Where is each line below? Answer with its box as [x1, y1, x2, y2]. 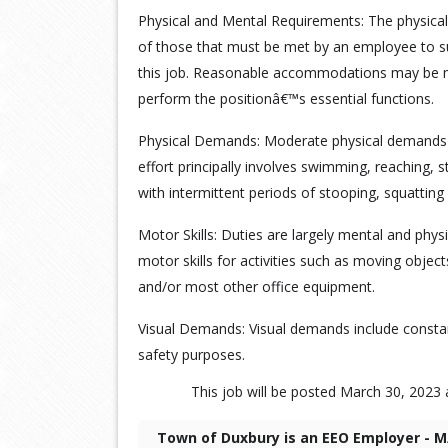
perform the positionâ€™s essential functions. [138, 89, 434, 108]
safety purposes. [138, 345, 245, 364]
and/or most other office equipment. [138, 277, 375, 296]
